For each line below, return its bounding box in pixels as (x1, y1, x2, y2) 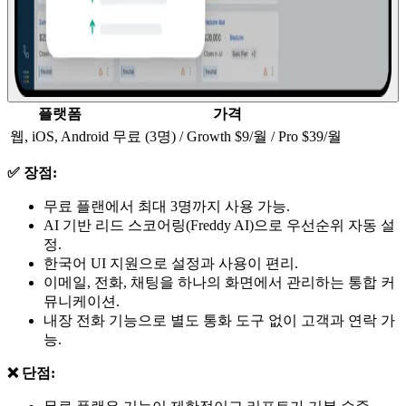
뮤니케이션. (43, 294, 120, 310)
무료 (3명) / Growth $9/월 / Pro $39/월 (112, 129, 342, 145)
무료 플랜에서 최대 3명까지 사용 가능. (43, 198, 290, 215)
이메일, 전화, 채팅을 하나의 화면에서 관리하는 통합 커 (43, 275, 395, 291)
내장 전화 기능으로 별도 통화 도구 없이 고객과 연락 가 (43, 313, 395, 329)
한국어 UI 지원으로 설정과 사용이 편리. (43, 256, 298, 272)
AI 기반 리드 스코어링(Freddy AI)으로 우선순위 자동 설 (43, 217, 395, 234)
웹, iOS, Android (10, 129, 109, 145)
